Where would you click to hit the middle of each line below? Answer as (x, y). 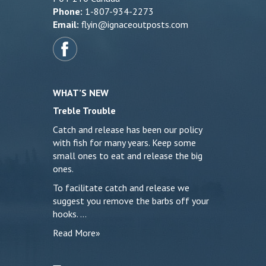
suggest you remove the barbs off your (131, 201)
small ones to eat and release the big (128, 156)
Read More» (77, 233)
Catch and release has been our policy (127, 129)
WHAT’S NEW (81, 93)
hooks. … (70, 214)
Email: (66, 24)
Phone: (68, 11)
